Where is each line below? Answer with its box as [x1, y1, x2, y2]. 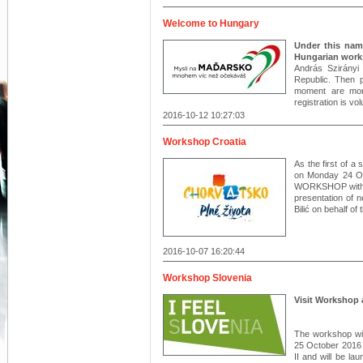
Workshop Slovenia [163, 272, 252, 284]
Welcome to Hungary [163, 18, 259, 29]
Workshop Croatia [163, 136, 246, 147]
